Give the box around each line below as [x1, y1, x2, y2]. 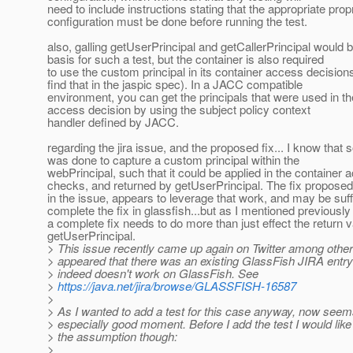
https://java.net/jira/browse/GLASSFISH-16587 [58, 277, 296, 295]
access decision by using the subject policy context [47, 101, 310, 118]
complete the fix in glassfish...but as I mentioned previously [47, 202, 351, 219]
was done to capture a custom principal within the [47, 151, 299, 169]
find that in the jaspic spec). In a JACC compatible [47, 76, 303, 93]
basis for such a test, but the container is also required [47, 50, 324, 68]
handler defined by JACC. [47, 113, 179, 131]
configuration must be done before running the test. [47, 13, 307, 30]
